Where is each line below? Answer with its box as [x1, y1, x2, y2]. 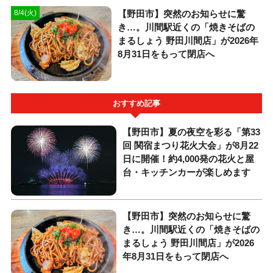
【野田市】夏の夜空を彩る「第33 [122, 126, 261, 137]
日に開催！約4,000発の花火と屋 [122, 153, 255, 164]
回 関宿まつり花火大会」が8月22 [122, 140, 259, 151]
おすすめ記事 [113, 99, 160, 108]
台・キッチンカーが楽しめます [122, 166, 251, 177]
